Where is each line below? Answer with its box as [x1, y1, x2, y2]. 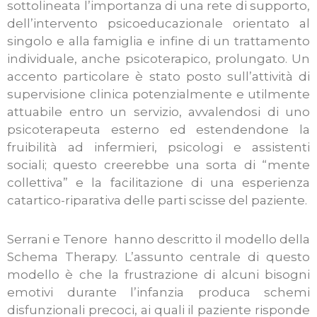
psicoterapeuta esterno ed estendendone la [7, 122, 310, 137]
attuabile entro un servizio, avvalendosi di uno [7, 104, 310, 119]
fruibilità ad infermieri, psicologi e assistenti [7, 139, 310, 154]
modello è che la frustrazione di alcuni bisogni [7, 267, 310, 282]
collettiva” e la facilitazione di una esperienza [7, 175, 310, 190]
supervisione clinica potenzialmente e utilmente [7, 86, 310, 101]
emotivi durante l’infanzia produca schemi [7, 284, 310, 299]
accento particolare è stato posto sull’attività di [7, 69, 310, 83]
